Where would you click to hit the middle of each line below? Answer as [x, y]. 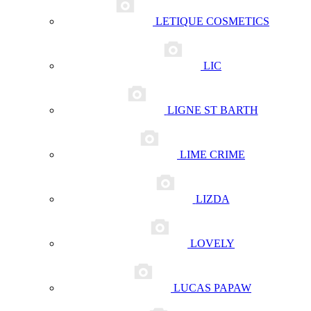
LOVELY [212, 243]
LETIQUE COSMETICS [212, 21]
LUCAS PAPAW [212, 288]
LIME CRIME [212, 154]
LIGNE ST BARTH [212, 110]
